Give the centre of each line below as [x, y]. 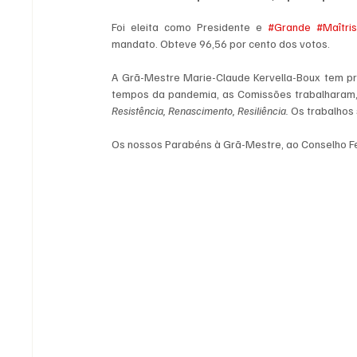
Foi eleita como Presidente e [190, 27]
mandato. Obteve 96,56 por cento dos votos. [221, 44]
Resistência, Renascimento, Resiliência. [202, 111]
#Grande [289, 27]
